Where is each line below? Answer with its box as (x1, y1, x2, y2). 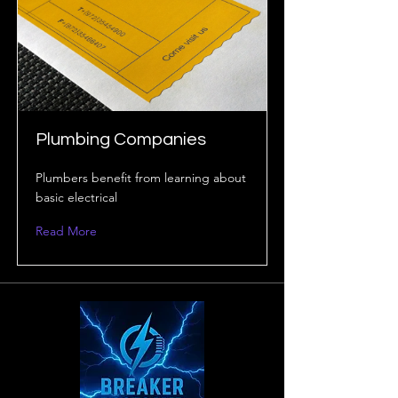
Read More (36, 223, 97, 239)
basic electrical (36, 189, 117, 205)
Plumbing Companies (36, 131, 206, 148)
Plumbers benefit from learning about (36, 170, 246, 186)
